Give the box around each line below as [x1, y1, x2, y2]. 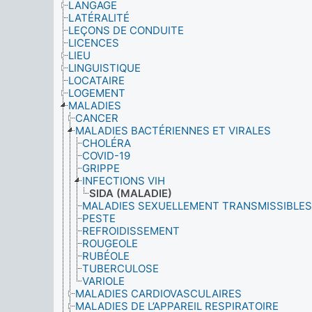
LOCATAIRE [68, 74, 125, 87]
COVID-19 [82, 149, 130, 162]
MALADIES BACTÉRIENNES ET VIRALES [75, 124, 271, 137]
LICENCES [68, 36, 119, 49]
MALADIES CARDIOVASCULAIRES [75, 287, 242, 300]
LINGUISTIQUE [68, 61, 141, 75]
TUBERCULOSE [82, 262, 159, 275]
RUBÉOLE [82, 249, 130, 263]
